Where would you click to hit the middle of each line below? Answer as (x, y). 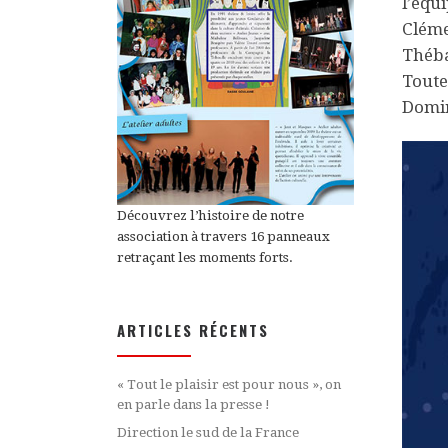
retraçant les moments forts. (205, 258)
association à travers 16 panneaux (223, 237)
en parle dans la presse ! (193, 404)
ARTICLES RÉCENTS (193, 329)
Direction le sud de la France (208, 433)
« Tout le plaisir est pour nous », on (229, 384)
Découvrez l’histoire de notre (210, 216)
